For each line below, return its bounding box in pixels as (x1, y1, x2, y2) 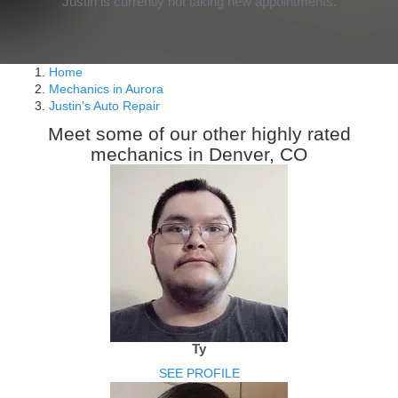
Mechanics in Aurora (49, 82, 163, 96)
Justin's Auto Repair (49, 99, 160, 113)
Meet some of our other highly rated (47, 123, 351, 144)
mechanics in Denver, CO (91, 144, 307, 164)
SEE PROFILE (158, 366, 240, 380)
